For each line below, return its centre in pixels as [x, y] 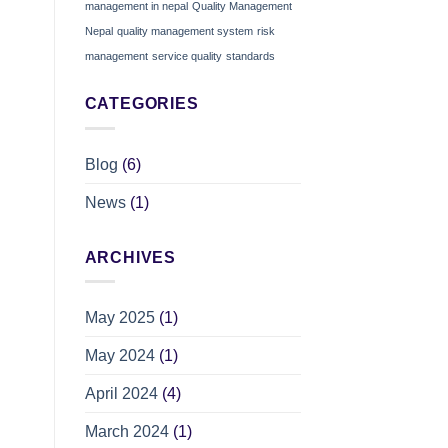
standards [250, 56]
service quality [186, 56]
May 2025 [119, 318]
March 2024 [126, 432]
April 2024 [121, 394]
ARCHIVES [130, 257]
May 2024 [119, 356]
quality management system [184, 31]
